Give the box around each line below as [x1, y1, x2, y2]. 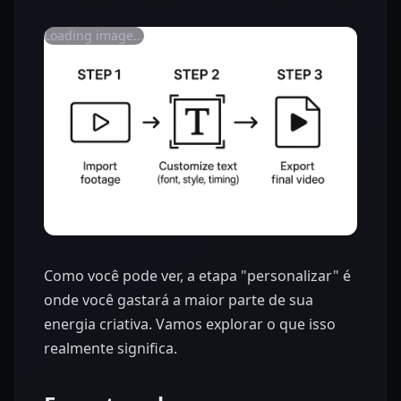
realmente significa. [44, 338, 177, 359]
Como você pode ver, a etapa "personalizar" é [44, 266, 351, 286]
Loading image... [44, 26, 144, 44]
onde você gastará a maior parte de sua [44, 290, 313, 311]
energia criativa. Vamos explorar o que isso [44, 314, 336, 335]
